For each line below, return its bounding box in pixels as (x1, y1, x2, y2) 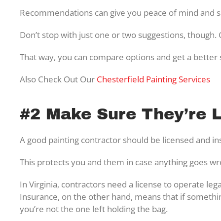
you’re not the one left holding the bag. (20, 203, 168, 215)
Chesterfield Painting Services (97, 73, 210, 85)
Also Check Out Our (20, 73, 97, 85)
